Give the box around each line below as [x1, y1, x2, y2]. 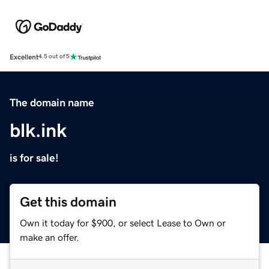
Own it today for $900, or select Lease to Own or [20, 217, 226, 228]
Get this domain [20, 195, 116, 209]
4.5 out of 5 [38, 53, 70, 60]
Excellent [10, 53, 38, 61]
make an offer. [20, 232, 79, 242]
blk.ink [10, 120, 67, 140]
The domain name [10, 97, 94, 108]
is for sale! [10, 152, 59, 163]
